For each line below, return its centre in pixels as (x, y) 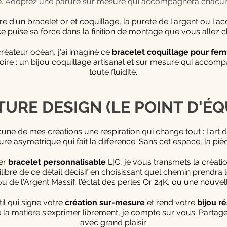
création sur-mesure (105, 202)
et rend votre (171, 202)
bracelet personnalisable (57, 162)
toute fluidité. (113, 72)
